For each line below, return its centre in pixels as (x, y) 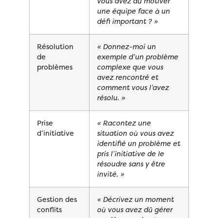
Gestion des (57, 200)
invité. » (110, 174)
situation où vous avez (135, 134)
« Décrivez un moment (135, 200)
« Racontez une (124, 123)
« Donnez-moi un (126, 47)
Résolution (55, 47)
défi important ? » (127, 22)
